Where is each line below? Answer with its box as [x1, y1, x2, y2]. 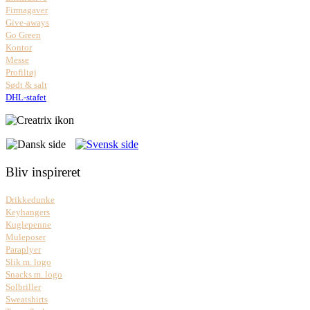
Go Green [6, 30, 41, 41]
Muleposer [6, 231, 46, 242]
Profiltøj [6, 67, 37, 78]
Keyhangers [6, 206, 50, 217]
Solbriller [6, 281, 41, 292]
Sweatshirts [6, 293, 48, 304]
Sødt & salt [6, 80, 47, 91]
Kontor [6, 42, 32, 53]
